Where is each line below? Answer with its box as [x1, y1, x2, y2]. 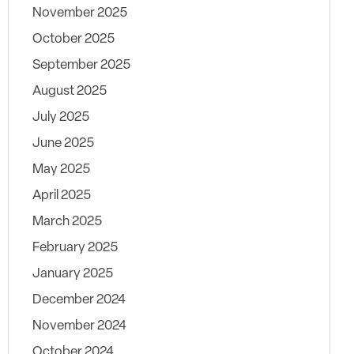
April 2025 [32, 189, 91, 202]
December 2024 [32, 293, 126, 307]
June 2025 [32, 137, 94, 150]
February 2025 [32, 241, 118, 254]
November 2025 [32, 6, 127, 20]
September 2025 [32, 58, 130, 72]
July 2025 [32, 111, 89, 124]
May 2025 [32, 163, 90, 176]
